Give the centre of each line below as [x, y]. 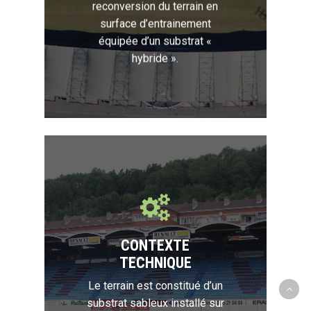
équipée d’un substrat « [155, 41]
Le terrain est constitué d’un [155, 285]
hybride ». [155, 58]
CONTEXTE [155, 245]
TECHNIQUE [155, 262]
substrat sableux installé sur [155, 303]
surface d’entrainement [155, 24]
